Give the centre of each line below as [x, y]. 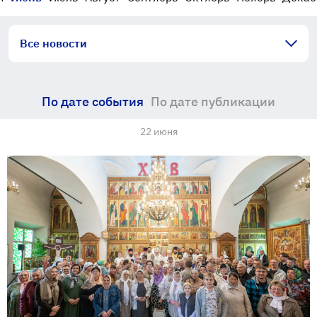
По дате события [93, 102]
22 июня [158, 132]
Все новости [53, 43]
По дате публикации [213, 102]
